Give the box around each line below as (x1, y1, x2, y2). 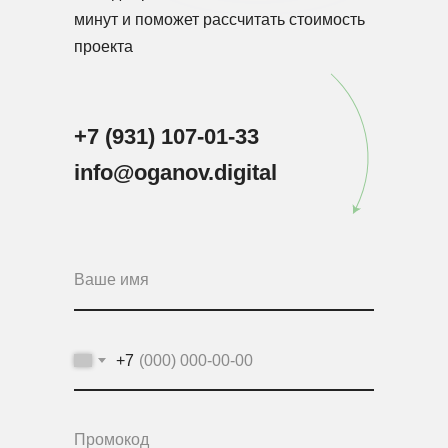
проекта (74, 38, 133, 55)
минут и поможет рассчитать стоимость (74, 11, 365, 28)
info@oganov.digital (74, 160, 277, 185)
